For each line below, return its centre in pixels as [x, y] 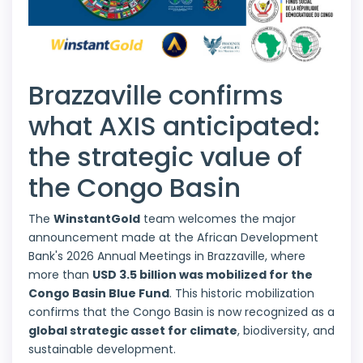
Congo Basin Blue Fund [99, 294]
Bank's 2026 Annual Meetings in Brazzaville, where [167, 256]
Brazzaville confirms [156, 96]
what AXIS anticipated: [174, 126]
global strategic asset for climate [133, 331]
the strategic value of [165, 157]
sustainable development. [102, 350]
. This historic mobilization [242, 294]
